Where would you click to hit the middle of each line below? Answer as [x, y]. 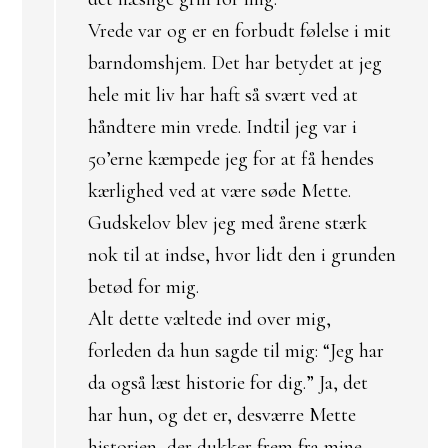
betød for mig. [143, 287]
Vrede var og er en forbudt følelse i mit [239, 31]
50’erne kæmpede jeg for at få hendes [231, 159]
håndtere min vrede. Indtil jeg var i [222, 127]
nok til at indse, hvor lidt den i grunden [242, 255]
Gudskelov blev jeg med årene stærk [227, 223]
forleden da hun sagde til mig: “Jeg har [236, 351]
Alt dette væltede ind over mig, [209, 319]
